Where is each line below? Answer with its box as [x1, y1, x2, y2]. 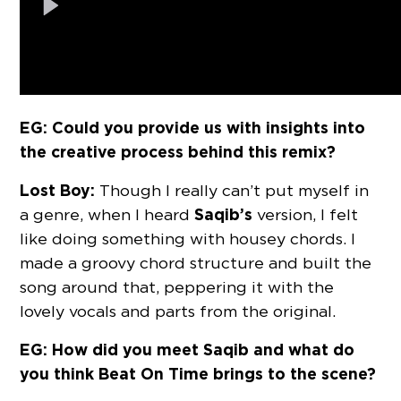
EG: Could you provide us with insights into [20, 117, 366, 139]
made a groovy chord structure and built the [20, 253, 372, 273]
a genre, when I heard [20, 205, 195, 225]
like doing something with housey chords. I [20, 229, 356, 249]
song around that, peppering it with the [20, 277, 335, 297]
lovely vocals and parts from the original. [20, 302, 337, 321]
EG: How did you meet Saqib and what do [20, 339, 355, 361]
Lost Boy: [20, 180, 96, 201]
